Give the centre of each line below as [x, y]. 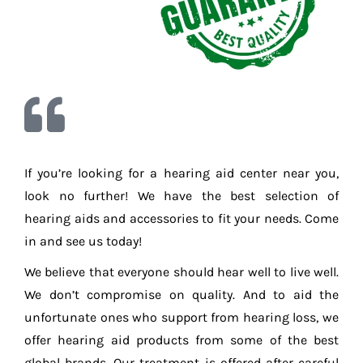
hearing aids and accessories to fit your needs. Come [181, 218]
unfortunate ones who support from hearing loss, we [181, 317]
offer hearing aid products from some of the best [181, 340]
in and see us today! [83, 241]
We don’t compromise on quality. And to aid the [181, 294]
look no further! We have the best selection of [181, 195]
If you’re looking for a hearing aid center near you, [181, 173]
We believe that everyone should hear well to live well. [181, 271]
